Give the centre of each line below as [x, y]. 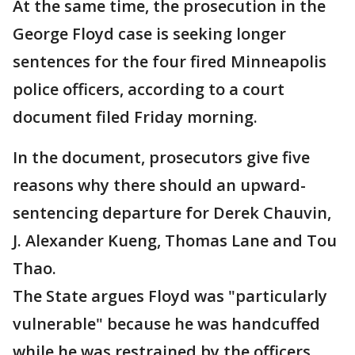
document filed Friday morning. [135, 117]
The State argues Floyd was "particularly [170, 296]
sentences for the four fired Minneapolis [170, 62]
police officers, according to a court [149, 90]
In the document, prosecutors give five [161, 158]
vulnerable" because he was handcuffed [166, 324]
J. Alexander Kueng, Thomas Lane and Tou [175, 241]
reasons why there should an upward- [159, 185]
